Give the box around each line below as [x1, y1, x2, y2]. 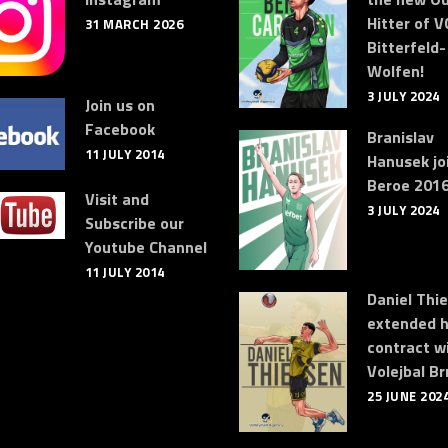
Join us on [84, 93, 155, 117]
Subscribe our [84, 210, 184, 235]
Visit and [84, 186, 149, 211]
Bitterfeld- [367, 35, 446, 59]
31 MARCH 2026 [84, 14, 183, 34]
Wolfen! [367, 59, 424, 83]
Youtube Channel [84, 234, 207, 259]
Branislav [367, 125, 434, 149]
